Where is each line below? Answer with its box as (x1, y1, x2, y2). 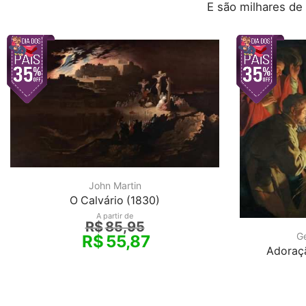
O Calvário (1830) (70, 193, 160, 207)
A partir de (96, 210, 133, 221)
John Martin (88, 179, 141, 191)
